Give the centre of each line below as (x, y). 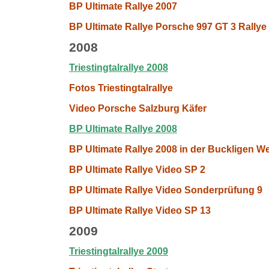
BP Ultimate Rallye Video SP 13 (140, 210)
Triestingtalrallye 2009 (119, 251)
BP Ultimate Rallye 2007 (123, 6)
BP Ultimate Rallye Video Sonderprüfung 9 (166, 190)
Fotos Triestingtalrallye (121, 88)
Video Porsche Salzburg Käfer (138, 108)
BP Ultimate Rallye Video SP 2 (137, 170)
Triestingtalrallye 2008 (119, 68)
